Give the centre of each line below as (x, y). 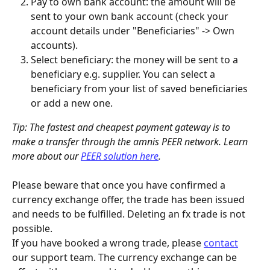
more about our (46, 156)
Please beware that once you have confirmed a (120, 185)
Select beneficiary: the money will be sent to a (136, 60)
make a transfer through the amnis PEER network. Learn (131, 142)
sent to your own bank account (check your (131, 16)
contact (221, 243)
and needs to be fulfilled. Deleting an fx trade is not (130, 214)
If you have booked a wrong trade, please (108, 243)
